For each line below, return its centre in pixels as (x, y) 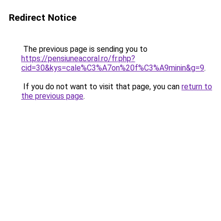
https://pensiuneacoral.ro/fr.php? (78, 58)
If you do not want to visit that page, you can (101, 87)
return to (197, 87)
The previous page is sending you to (84, 49)
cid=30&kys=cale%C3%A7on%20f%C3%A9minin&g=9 (113, 68)
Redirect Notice (43, 18)
